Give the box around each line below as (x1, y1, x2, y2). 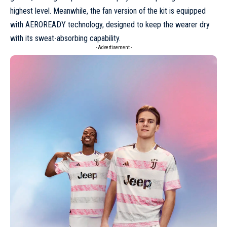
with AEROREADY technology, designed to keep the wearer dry (10, 20, 210, 30)
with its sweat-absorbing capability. (10, 33, 121, 44)
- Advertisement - (95, 45, 132, 51)
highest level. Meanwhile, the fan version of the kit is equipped (10, 6, 206, 16)
